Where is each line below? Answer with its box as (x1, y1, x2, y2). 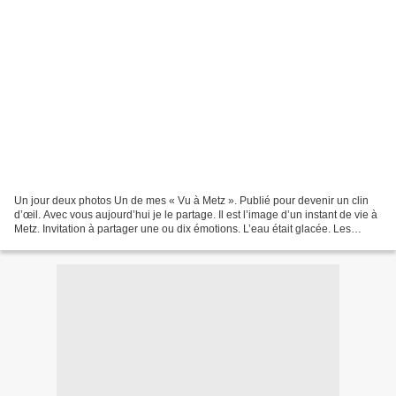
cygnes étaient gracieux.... (14, 236, 139, 249)
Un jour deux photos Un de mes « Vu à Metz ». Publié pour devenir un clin (14, 194, 369, 207)
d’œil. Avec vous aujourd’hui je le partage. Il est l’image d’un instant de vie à (14, 208, 377, 221)
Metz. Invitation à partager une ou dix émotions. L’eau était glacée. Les (14, 222, 351, 235)
